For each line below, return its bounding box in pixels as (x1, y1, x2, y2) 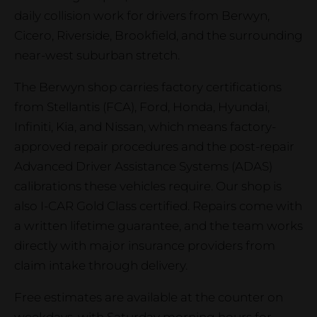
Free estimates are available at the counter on (14, 290, 283, 304)
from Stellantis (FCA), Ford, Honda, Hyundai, (14, 100, 270, 114)
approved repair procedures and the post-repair (14, 139, 294, 154)
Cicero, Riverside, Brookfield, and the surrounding (14, 28, 303, 42)
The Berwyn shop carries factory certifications (14, 80, 282, 94)
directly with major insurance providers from (14, 238, 275, 253)
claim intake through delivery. (14, 258, 188, 272)
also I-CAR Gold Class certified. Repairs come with (14, 199, 302, 213)
